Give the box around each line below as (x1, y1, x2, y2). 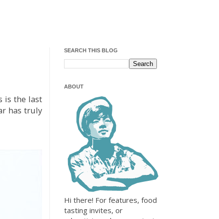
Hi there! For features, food (64, 195, 157, 205)
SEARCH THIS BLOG (64, 47, 118, 53)
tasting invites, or (64, 205, 123, 215)
